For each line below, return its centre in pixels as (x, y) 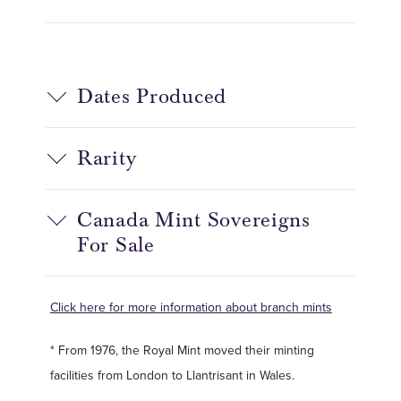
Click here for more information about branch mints (191, 307)
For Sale (116, 245)
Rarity (107, 158)
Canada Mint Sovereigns (194, 220)
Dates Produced (152, 96)
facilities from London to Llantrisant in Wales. (172, 375)
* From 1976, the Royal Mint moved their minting (182, 350)
